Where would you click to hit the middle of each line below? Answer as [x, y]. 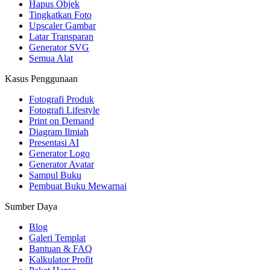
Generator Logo [59, 154]
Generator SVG [59, 48]
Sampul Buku [55, 175]
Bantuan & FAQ [61, 249]
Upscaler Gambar [62, 26]
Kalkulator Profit [61, 260]
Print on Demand [61, 121]
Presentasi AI [54, 143]
